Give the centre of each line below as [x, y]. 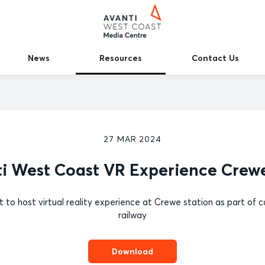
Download [132, 251]
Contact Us [215, 58]
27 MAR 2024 [132, 139]
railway [132, 215]
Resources [120, 58]
